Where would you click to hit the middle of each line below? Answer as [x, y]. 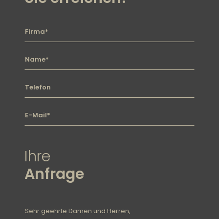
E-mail [35, 110]
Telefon [36, 82]
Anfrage [54, 174]
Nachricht [41, 202]
